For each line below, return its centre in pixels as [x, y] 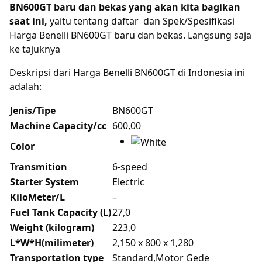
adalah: [25, 86]
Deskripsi [30, 72]
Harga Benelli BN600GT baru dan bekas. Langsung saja [130, 35]
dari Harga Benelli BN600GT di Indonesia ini [148, 72]
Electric [128, 182]
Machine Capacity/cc [58, 125]
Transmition [39, 166]
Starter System [44, 182]
